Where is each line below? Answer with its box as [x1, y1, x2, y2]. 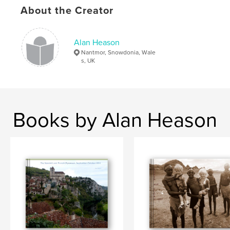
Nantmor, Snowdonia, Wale [81, 49, 156, 56]
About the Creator [21, 5, 114, 17]
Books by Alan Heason [13, 108, 217, 133]
